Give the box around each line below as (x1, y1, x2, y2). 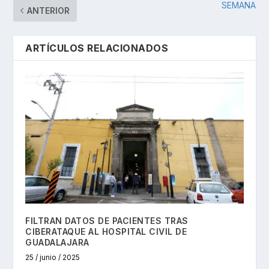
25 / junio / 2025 (25, 252, 80, 262)
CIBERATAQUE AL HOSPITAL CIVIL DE (25, 226, 187, 237)
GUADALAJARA (25, 237, 89, 247)
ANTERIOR (27, 5, 70, 16)
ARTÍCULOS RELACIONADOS (25, 42, 169, 55)
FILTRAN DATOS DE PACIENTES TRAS (25, 215, 189, 226)
